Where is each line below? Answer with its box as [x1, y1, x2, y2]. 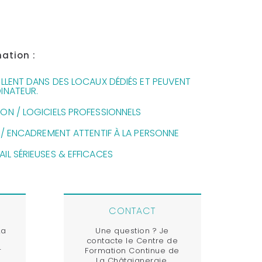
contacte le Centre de [86, 235, 178, 246]
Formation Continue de [85, 244, 180, 256]
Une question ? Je [95, 225, 169, 236]
